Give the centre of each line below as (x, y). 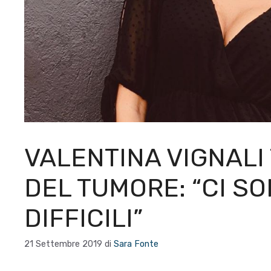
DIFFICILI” (83, 218)
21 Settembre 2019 (63, 243)
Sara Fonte (136, 243)
